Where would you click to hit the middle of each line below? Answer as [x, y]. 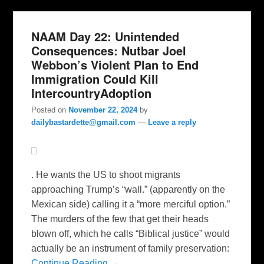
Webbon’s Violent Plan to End [115, 65]
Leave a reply [172, 123]
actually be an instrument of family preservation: [131, 249]
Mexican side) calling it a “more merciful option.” [131, 204]
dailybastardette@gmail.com [84, 123]
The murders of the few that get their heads [120, 219]
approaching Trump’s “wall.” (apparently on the [128, 190]
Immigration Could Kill [95, 79]
